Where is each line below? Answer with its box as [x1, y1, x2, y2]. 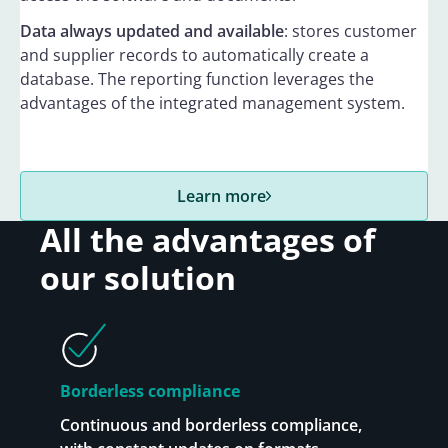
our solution [40, 256, 236, 299]
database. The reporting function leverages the [20, 68, 374, 90]
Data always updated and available [20, 20, 284, 42]
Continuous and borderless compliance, [60, 414, 362, 436]
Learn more [176, 185, 266, 207]
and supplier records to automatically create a [20, 44, 369, 66]
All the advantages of [40, 218, 375, 261]
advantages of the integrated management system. [20, 92, 405, 114]
